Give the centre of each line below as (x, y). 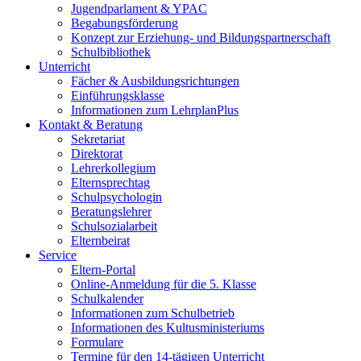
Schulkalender (107, 298)
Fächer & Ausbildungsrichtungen (155, 81)
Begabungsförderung (124, 23)
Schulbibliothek (111, 52)
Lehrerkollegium (113, 168)
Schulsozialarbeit (114, 226)
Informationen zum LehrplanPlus (155, 110)
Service (58, 255)
